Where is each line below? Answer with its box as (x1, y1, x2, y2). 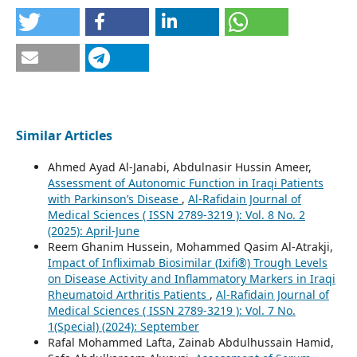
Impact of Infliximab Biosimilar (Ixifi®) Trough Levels (47, 254, 328, 270)
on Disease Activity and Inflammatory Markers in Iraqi (47, 270, 335, 286)
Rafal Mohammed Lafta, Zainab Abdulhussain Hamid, (47, 334, 334, 350)
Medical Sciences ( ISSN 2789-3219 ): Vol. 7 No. (47, 302, 296, 318)
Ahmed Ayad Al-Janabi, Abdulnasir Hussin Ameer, (47, 159, 312, 175)
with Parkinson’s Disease (47, 190, 182, 206)
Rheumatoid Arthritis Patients (47, 286, 210, 302)
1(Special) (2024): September (47, 318, 199, 334)
